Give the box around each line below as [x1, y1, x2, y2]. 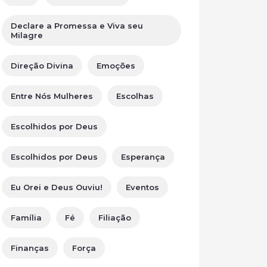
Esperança [121, 152, 165, 162]
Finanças [11, 243, 49, 253]
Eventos [126, 182, 159, 192]
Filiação [98, 213, 131, 222]
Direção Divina [11, 61, 73, 70]
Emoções [97, 61, 135, 70]
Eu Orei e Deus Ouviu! [11, 182, 103, 192]
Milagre [11, 30, 43, 40]
